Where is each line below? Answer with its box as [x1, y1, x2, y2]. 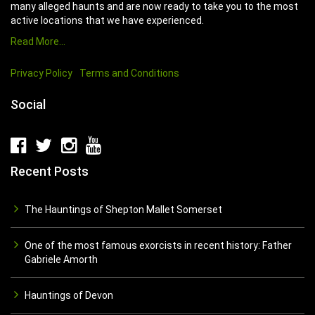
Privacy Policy [11, 67, 72, 79]
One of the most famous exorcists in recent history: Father [25, 240, 292, 251]
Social [11, 97, 46, 112]
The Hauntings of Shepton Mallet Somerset [25, 204, 222, 215]
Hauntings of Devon [25, 290, 113, 301]
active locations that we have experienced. [11, 15, 204, 26]
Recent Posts [11, 164, 89, 179]
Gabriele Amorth [25, 254, 98, 265]
